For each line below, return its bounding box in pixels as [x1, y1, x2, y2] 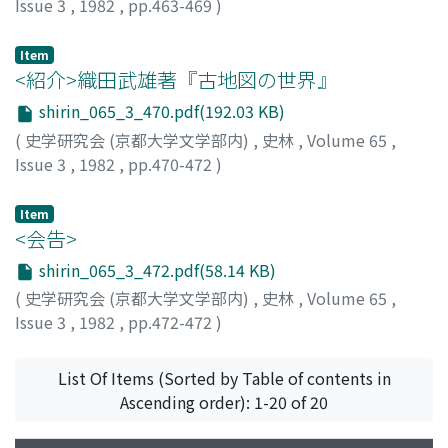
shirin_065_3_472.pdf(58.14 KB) [35, 257, 276, 282]
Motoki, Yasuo [96, 16, 202, 41]
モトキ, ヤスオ [210, 16, 315, 41]
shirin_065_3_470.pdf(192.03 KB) [35, 98, 285, 123]
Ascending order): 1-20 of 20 [120, 390, 328, 415]
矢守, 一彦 [15, 175, 88, 200]
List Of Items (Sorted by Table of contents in [57, 366, 391, 391]
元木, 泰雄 [15, 16, 88, 41]
